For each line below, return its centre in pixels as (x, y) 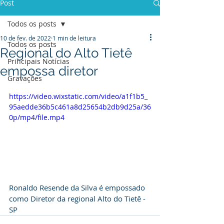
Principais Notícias (38, 61)
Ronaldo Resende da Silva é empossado (78, 187)
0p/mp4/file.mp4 (37, 117)
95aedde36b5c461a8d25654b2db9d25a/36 (80, 107)
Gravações (25, 78)
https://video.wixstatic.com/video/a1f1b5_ (78, 96)
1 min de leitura (74, 38)
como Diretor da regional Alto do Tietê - (78, 198)
